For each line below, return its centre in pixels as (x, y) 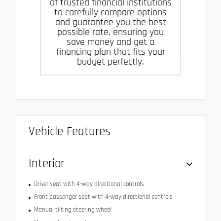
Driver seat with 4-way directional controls (89, 184)
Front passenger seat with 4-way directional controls (103, 197)
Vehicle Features (70, 131)
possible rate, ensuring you (110, 32)
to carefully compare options (110, 12)
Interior (47, 164)
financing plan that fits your (110, 52)
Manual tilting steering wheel (73, 209)
